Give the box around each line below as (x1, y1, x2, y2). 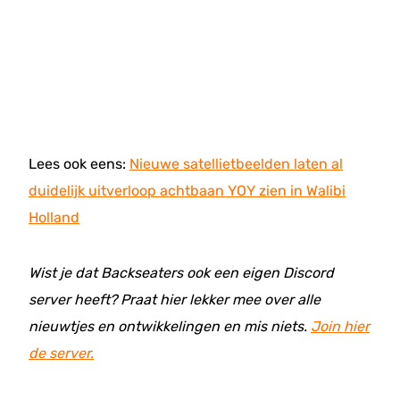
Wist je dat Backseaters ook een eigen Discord (29, 264, 334, 281)
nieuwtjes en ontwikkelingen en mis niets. (29, 318, 311, 335)
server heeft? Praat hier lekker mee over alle (29, 291, 321, 308)
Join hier (311, 318, 370, 335)
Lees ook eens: (29, 155, 129, 172)
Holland (29, 209, 79, 226)
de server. (29, 345, 94, 362)
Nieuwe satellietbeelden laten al (129, 155, 343, 172)
